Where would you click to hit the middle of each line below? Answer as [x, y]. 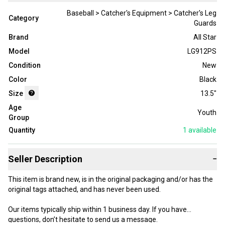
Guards [205, 23]
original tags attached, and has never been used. [84, 190]
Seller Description [45, 159]
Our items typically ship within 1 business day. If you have [97, 210]
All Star [205, 37]
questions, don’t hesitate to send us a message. [84, 220]
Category [24, 18]
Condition [25, 66]
